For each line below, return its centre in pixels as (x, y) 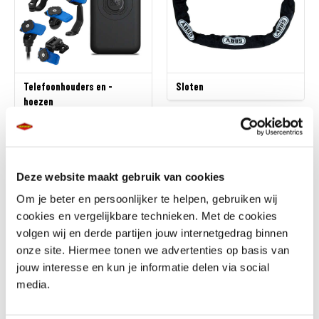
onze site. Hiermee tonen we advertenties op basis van (153, 250)
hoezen (38, 101)
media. (33, 284)
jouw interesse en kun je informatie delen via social (143, 267)
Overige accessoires (219, 281)
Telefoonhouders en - (68, 87)
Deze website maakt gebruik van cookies (121, 177)
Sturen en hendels (61, 281)
